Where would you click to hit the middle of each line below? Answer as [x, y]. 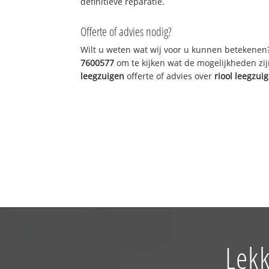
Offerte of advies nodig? [126, 31]
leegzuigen [103, 76]
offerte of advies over [170, 76]
